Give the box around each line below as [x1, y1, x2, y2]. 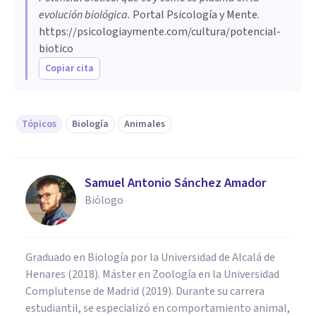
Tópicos [22, 117, 56, 132]
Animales [124, 117, 165, 132]
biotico [39, 41, 73, 57]
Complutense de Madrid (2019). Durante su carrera [25, 284, 265, 300]
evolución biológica [39, 7, 128, 23]
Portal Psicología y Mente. [130, 7, 260, 23]
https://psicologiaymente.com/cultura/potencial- [39, 24, 281, 40]
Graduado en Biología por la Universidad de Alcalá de [25, 250, 275, 266]
